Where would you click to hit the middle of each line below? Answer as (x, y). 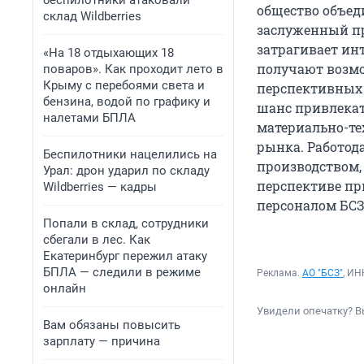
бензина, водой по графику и (127, 102)
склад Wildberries (92, 16)
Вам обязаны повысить (112, 325)
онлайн (65, 288)
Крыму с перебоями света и (124, 85)
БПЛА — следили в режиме (122, 272)
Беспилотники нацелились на (130, 154)
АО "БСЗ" (323, 273)
